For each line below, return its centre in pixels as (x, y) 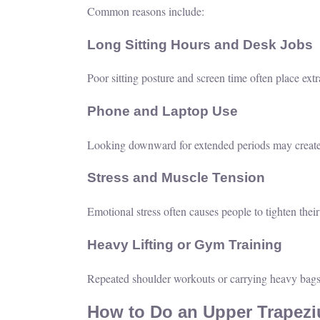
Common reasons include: (146, 11)
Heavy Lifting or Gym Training (185, 244)
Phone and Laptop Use (162, 111)
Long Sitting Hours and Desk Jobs (200, 44)
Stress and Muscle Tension (176, 178)
